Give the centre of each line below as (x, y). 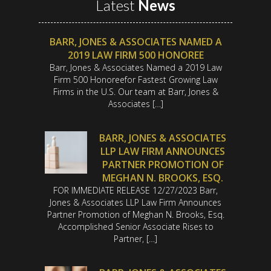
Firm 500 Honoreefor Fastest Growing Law (135, 80)
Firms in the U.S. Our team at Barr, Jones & (135, 92)
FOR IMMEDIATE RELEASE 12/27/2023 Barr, (135, 191)
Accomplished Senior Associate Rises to (135, 227)
